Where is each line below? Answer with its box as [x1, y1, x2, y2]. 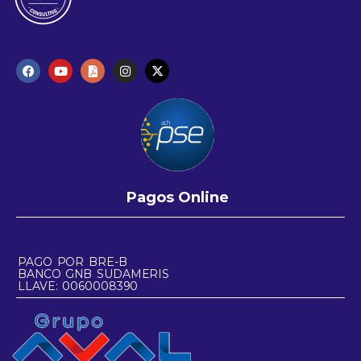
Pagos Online [126, 189, 229, 207]
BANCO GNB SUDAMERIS [18, 267, 170, 282]
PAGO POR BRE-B [18, 255, 127, 270]
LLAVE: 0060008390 [18, 279, 139, 294]
